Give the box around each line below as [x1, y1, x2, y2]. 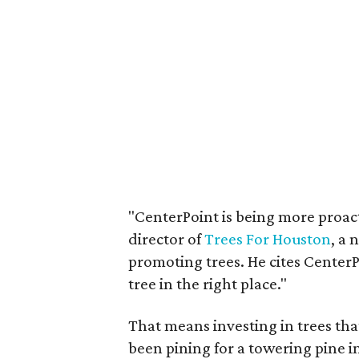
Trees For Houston [204, 229, 331, 248]
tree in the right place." [128, 274, 287, 293]
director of [128, 229, 204, 248]
